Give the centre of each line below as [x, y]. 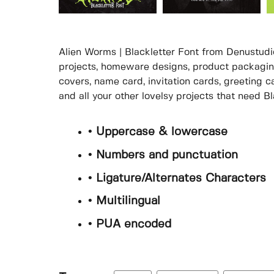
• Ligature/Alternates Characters [177, 178]
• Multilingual [124, 202]
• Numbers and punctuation [163, 155]
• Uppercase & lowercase [158, 132]
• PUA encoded [130, 224]
